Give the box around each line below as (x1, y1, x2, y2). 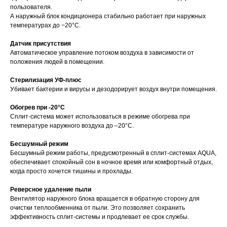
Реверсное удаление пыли (10, 186, 91, 194)
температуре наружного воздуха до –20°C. (10, 122, 134, 130)
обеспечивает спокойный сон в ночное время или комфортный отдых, (10, 159, 213, 166)
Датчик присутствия (10, 40, 71, 48)
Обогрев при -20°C (10, 104, 65, 111)
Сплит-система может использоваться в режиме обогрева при (10, 113, 190, 121)
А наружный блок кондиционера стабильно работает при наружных (10, 13, 206, 20)
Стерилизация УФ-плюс (10, 77, 82, 84)
